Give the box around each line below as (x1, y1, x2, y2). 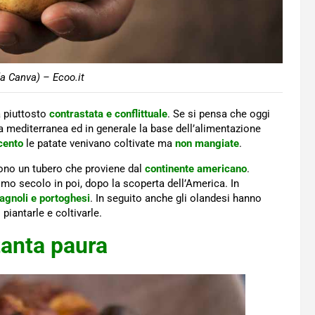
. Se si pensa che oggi (167, 108, 270, 121)
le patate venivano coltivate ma (26, 137, 175, 150)
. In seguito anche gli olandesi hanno (90, 192, 262, 205)
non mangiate (175, 137, 239, 150)
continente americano (145, 162, 247, 176)
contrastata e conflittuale (49, 108, 167, 121)
